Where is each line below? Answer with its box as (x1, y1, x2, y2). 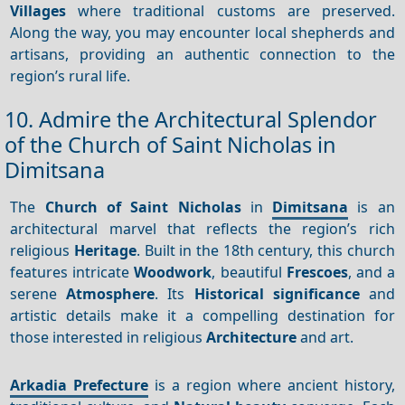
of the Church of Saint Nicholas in (5, 129, 336, 159)
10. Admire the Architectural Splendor (5, 104, 377, 134)
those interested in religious (10, 326, 207, 347)
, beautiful (212, 261, 287, 282)
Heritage (74, 240, 137, 260)
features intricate (10, 261, 135, 282)
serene (10, 283, 67, 304)
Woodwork (134, 261, 212, 282)
